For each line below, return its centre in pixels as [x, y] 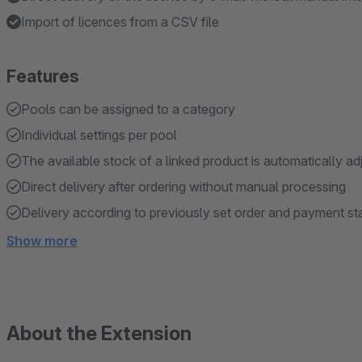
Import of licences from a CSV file [120, 22]
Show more [42, 241]
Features [43, 76]
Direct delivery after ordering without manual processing [183, 187]
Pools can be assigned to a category [128, 109]
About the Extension [99, 333]
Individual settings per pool [99, 135]
